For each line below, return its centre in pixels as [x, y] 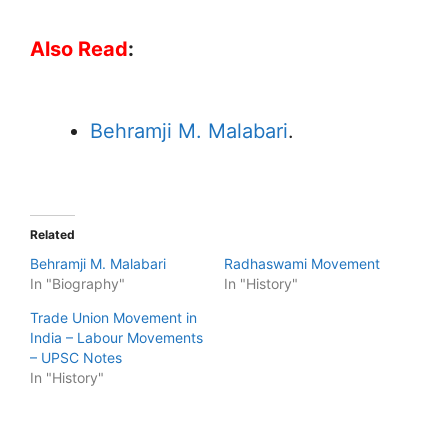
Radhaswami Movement [302, 263]
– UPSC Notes [76, 357]
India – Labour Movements [116, 337]
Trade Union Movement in [113, 317]
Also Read [79, 48]
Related [52, 234]
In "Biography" [77, 283]
